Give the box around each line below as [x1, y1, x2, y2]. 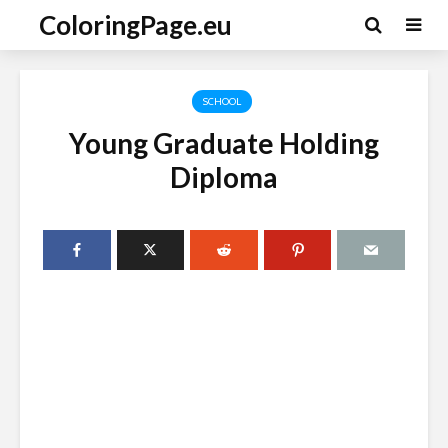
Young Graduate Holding [69, 126, 379, 160]
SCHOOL [202, 95, 241, 108]
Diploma [170, 160, 278, 194]
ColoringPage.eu [39, 9, 232, 41]
